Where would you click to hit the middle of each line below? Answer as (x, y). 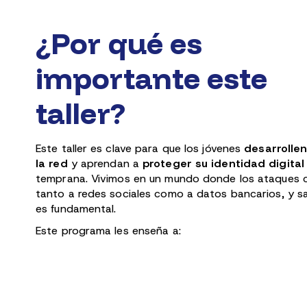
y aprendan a (105, 163)
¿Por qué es (119, 43)
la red (52, 163)
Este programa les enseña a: (108, 231)
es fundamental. (76, 209)
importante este (152, 78)
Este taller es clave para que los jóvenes (140, 148)
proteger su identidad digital (223, 163)
